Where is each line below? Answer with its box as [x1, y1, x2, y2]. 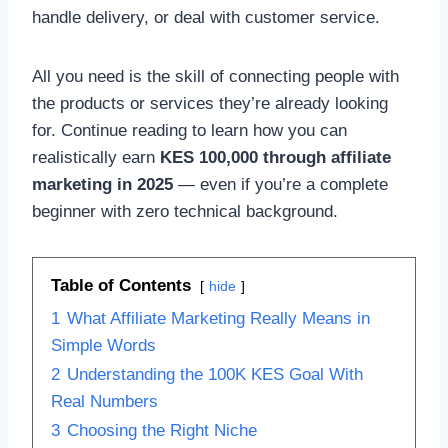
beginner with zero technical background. [32, 201, 338, 221]
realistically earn [32, 147, 160, 167]
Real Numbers [51, 391, 158, 411]
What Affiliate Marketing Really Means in [67, 308, 370, 328]
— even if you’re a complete [173, 174, 388, 194]
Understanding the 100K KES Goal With [67, 364, 363, 384]
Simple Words [51, 335, 156, 355]
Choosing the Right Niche [67, 420, 257, 440]
